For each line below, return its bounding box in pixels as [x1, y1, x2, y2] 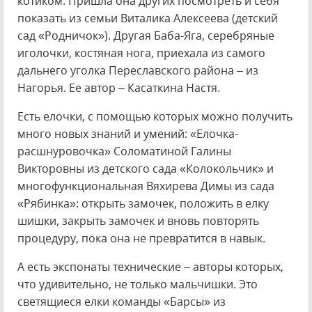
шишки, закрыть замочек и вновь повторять [17, 213, 259, 228]
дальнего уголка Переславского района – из [17, 63, 258, 78]
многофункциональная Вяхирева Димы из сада [17, 178, 274, 194]
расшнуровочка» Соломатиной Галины [17, 143, 231, 159]
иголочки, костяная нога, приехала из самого [17, 45, 265, 61]
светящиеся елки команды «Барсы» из [17, 294, 226, 309]
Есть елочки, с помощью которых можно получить [17, 109, 292, 124]
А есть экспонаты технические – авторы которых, [17, 259, 283, 274]
